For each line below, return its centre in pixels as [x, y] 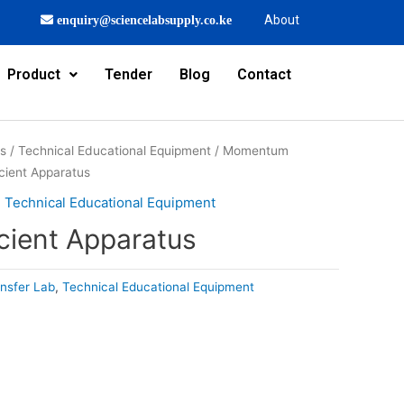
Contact [265, 74]
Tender [129, 74]
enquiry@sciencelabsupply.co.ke [143, 20]
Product [34, 74]
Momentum [256, 151]
